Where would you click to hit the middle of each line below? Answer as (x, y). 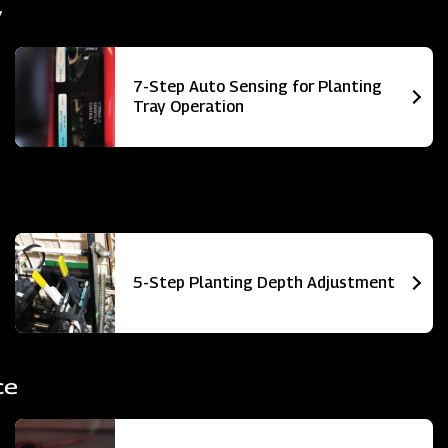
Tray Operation (188, 106)
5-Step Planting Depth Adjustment (264, 282)
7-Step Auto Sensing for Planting (257, 86)
